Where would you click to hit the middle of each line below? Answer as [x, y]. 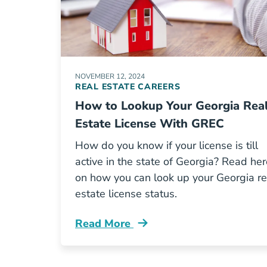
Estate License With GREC [150, 124]
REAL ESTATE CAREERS [128, 87]
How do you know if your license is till [167, 145]
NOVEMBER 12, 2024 [110, 76]
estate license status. [126, 194]
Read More [104, 223]
